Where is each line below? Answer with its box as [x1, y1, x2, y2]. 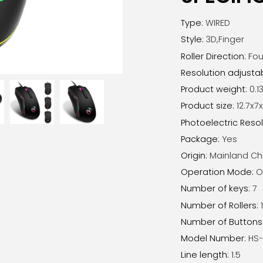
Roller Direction [180, 50, 244, 62]
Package [180, 133, 218, 145]
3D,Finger [205, 33, 244, 46]
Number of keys [180, 183, 248, 195]
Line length [180, 249, 227, 261]
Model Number [180, 232, 244, 245]
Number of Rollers [180, 199, 257, 211]
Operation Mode [180, 166, 252, 178]
